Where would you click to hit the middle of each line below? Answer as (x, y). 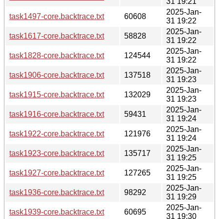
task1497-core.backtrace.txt (57, 16)
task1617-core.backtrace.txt (57, 36)
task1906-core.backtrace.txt (57, 75)
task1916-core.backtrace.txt (57, 114)
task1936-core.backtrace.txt (57, 192)
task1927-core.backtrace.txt (57, 173)
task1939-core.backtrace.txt (57, 212)
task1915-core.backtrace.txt (57, 94)
